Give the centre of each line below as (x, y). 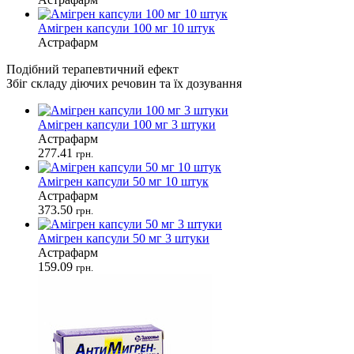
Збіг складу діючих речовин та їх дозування (124, 83)
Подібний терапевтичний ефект (92, 69)
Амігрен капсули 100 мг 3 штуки (127, 124)
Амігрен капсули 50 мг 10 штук (123, 181)
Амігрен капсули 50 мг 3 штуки (124, 238)
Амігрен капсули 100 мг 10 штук (126, 28)
